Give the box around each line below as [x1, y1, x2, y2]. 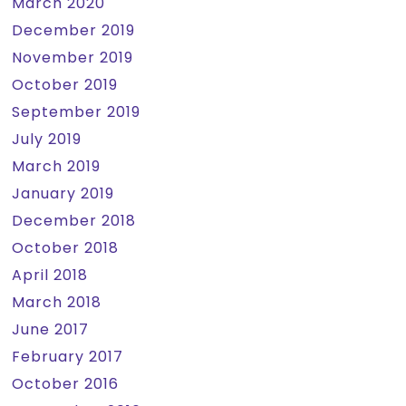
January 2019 [12, 183, 115, 204]
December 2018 [12, 210, 137, 231]
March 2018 [12, 292, 102, 313]
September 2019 [12, 101, 141, 122]
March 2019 [12, 156, 101, 177]
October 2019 [12, 74, 119, 95]
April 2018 [12, 265, 89, 285]
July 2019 [12, 129, 82, 150]
